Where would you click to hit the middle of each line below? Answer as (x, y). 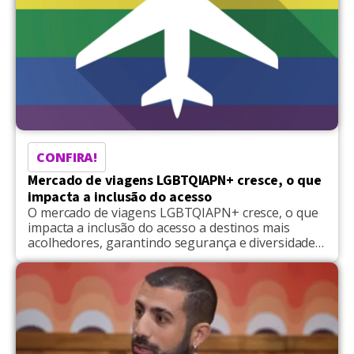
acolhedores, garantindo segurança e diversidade (172, 242)
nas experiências (77, 257)
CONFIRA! (67, 157)
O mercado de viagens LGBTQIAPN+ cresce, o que (173, 212)
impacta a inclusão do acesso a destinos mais (159, 227)
